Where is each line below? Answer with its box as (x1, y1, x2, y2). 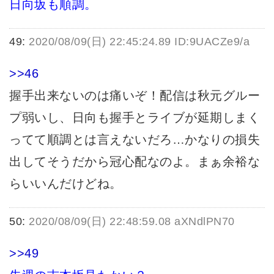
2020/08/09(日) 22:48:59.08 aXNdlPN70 (29, 215, 235, 228)
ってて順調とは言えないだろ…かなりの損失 (9, 133, 260, 147)
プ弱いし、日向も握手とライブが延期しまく (9, 111, 260, 125)
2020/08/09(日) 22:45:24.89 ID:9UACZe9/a (29, 35, 250, 48)
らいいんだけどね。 (9, 177, 122, 191)
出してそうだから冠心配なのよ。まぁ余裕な (9, 155, 260, 169)
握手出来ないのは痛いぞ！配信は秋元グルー (9, 89, 260, 103)
